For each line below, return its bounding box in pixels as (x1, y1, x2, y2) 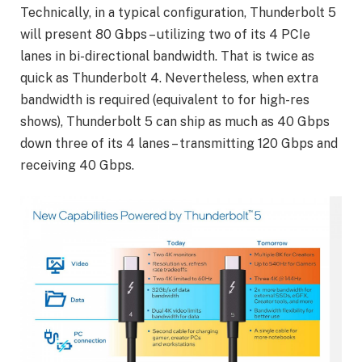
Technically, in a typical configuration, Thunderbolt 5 (20, 5, 336, 21)
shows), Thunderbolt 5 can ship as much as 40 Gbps (20, 114, 330, 130)
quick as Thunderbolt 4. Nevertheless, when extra (20, 70, 318, 86)
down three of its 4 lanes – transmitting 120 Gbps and (20, 136, 338, 152)
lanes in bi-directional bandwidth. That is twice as (20, 48, 314, 65)
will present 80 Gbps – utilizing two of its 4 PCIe (20, 27, 310, 43)
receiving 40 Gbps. (20, 158, 134, 174)
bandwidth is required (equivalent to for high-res (20, 92, 309, 108)
